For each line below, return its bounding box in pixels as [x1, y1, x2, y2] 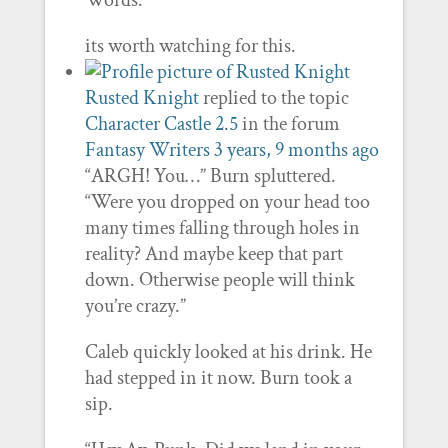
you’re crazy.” [84, 293, 186, 319]
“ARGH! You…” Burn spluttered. [84, 163, 336, 189]
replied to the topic [198, 85, 349, 111]
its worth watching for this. [84, 33, 296, 59]
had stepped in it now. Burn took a [84, 365, 352, 391]
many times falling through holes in [84, 215, 360, 241]
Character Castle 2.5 [84, 111, 238, 137]
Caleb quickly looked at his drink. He [84, 339, 372, 365]
